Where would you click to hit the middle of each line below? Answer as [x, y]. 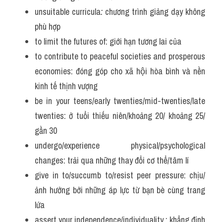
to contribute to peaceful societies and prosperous [120, 56]
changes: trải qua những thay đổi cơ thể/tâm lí [112, 160]
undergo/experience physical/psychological [120, 145]
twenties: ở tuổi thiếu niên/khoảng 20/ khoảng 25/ [120, 116]
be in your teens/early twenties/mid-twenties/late [120, 101]
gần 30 [46, 131]
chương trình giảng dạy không [154, 12]
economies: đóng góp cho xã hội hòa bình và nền [120, 71]
